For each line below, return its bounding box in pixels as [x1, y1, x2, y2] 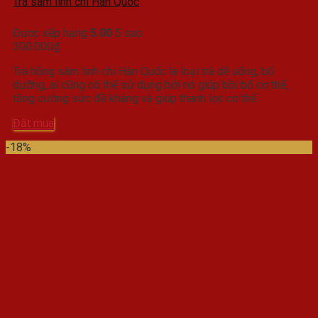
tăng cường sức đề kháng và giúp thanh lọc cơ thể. [13, 91, 258, 105]
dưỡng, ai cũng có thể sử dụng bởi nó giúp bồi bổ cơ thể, [13, 77, 288, 92]
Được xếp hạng [13, 26, 90, 40]
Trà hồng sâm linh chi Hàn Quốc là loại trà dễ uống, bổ [13, 64, 274, 78]
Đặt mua [13, 116, 54, 130]
